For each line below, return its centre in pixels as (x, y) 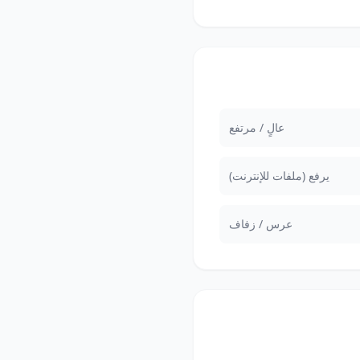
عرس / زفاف (261, 223)
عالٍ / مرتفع (257, 127)
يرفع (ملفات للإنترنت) (279, 175)
